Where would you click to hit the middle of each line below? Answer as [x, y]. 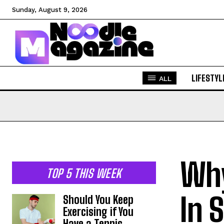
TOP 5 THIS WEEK [84, 173]
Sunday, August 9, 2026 [50, 10]
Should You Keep [98, 200]
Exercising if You [98, 212]
